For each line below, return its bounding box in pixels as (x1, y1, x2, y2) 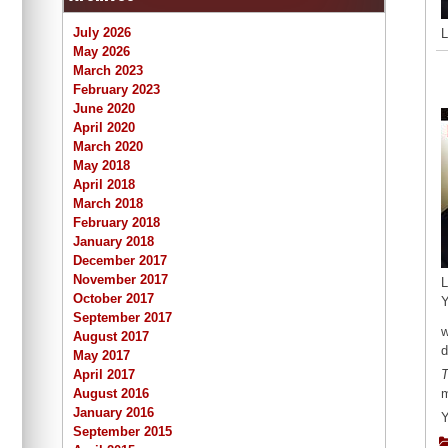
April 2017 (73, 366, 135, 382)
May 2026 (73, 43, 130, 59)
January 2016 (73, 404, 154, 420)
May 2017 (73, 347, 130, 363)
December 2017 (73, 252, 167, 268)
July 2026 (73, 24, 131, 40)
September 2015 (73, 423, 172, 439)
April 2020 (73, 119, 135, 135)
